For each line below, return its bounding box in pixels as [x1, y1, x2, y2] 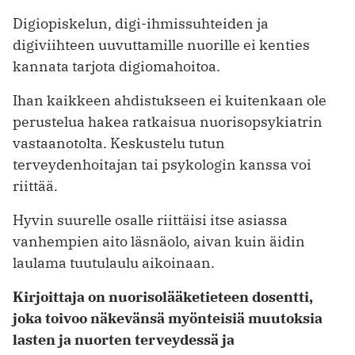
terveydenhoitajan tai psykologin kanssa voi [13, 155, 311, 174]
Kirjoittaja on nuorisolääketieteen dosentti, [13, 287, 313, 306]
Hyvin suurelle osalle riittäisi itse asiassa [13, 210, 288, 229]
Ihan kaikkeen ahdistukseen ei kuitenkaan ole [13, 90, 326, 109]
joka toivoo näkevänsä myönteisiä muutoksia [13, 308, 323, 327]
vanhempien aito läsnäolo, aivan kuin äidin [13, 231, 305, 250]
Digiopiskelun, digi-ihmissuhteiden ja [13, 13, 269, 32]
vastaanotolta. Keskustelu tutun [13, 133, 225, 152]
